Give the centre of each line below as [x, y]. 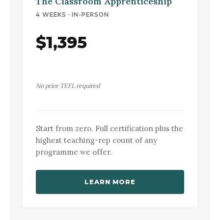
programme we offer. [74, 152]
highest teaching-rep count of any [96, 140]
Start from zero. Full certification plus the [110, 128]
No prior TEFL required [68, 86]
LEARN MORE [110, 182]
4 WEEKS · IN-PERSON [72, 14]
